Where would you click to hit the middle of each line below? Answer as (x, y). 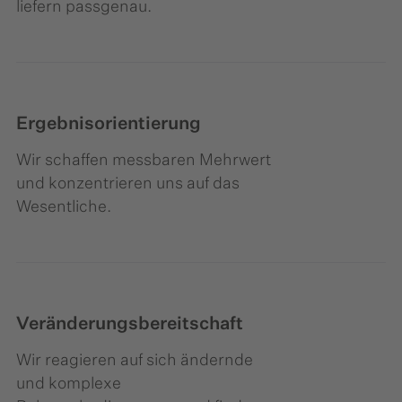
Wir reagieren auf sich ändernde (135, 361)
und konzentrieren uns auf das (128, 184)
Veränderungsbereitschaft (130, 324)
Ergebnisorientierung (109, 124)
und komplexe (69, 385)
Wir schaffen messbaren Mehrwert (144, 161)
